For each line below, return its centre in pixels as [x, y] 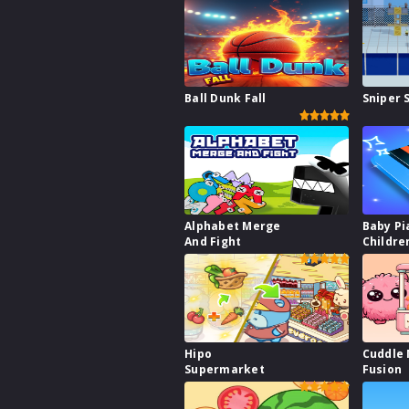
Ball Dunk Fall [225, 99]
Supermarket [225, 370]
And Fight [213, 242]
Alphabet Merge [233, 226]
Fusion [382, 370]
